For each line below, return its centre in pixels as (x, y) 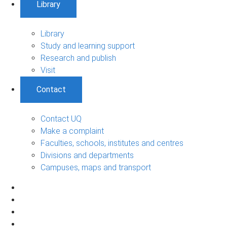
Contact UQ (61, 119)
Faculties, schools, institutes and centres (112, 143)
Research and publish (78, 58)
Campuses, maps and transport (96, 167)
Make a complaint (72, 131)
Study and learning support (88, 46)
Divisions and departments (87, 155)
